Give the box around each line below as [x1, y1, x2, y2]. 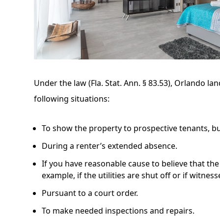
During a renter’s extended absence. [42, 140, 177, 152]
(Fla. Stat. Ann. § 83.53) [88, 78, 170, 89]
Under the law [34, 78, 88, 89]
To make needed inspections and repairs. [42, 205, 194, 217]
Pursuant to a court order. [42, 188, 138, 199]
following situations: [34, 93, 110, 105]
